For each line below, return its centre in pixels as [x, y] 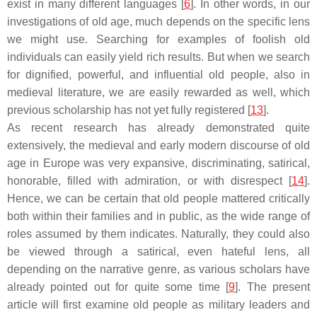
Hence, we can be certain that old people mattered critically [158, 198]
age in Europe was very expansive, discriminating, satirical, [158, 163]
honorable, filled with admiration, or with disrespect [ [149, 181]
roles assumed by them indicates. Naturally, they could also [158, 234]
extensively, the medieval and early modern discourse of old [158, 145]
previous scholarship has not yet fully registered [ [129, 110]
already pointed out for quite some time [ [118, 287]
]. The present [273, 287]
